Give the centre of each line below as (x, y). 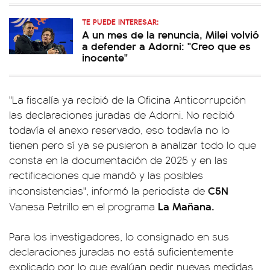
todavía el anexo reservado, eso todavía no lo (119, 130)
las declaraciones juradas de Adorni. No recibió (122, 115)
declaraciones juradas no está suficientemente (121, 252)
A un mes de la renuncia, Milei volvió (171, 34)
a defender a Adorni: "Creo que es (166, 46)
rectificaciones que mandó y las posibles (106, 175)
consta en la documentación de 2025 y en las (118, 160)
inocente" (105, 57)
